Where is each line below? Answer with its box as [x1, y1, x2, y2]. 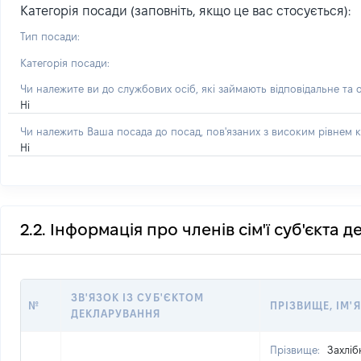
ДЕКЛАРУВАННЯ [71, 308, 161, 319]
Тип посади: [20, 31, 80, 42]
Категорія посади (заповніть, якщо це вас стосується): [20, 4, 351, 18]
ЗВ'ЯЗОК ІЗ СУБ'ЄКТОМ [71, 292, 204, 303]
